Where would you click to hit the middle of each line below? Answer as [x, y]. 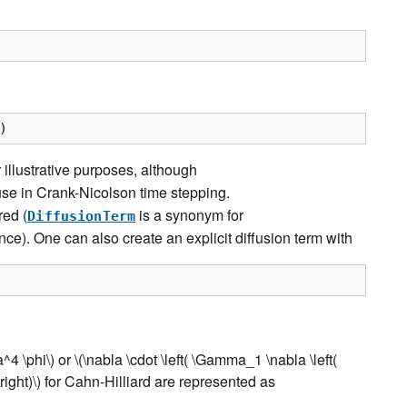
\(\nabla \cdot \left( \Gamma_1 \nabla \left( [206, 360]
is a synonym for [190, 214]
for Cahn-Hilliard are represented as [158, 382]
